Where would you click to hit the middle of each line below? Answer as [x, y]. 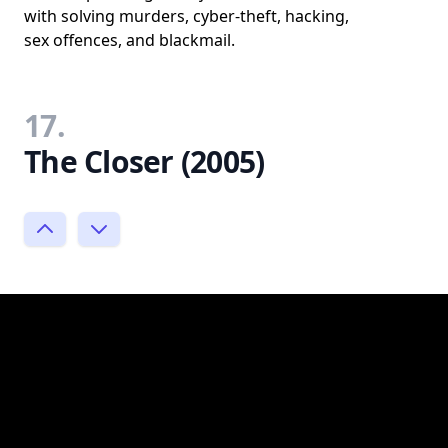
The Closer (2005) [144, 161]
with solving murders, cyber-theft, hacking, [186, 15]
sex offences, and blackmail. [129, 39]
